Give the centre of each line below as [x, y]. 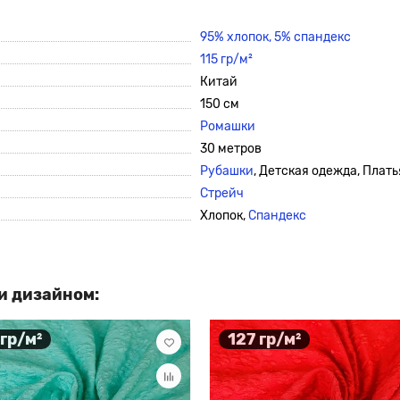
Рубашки [227, 171]
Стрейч [222, 193]
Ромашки [228, 126]
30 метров [231, 149]
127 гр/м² [264, 339]
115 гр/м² [226, 59]
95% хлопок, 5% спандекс [275, 37]
